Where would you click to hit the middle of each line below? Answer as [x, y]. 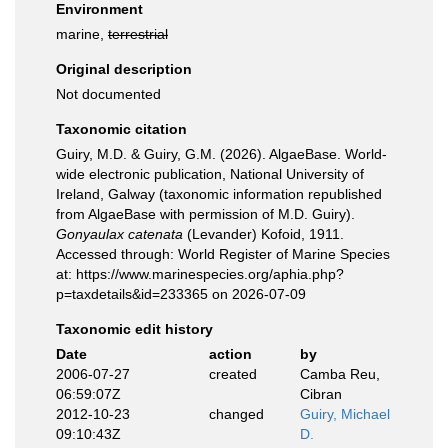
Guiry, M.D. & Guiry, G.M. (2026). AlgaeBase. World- [221, 154]
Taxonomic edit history [134, 329]
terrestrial [138, 34]
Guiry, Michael [345, 414]
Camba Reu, [340, 374]
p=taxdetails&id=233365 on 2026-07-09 [181, 294]
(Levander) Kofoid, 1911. [263, 234]
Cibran [321, 394]
